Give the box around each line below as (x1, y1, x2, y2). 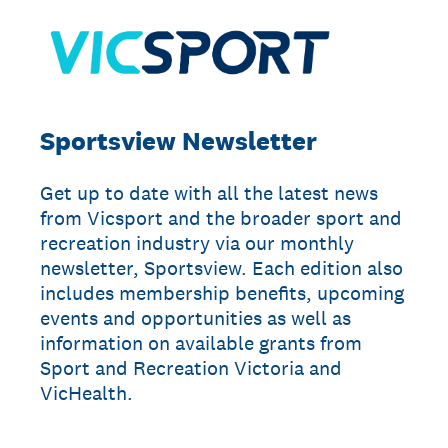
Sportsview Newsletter (40, 124, 317, 157)
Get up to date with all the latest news (40, 180, 378, 206)
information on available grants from (40, 330, 362, 356)
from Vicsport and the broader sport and (40, 205, 402, 231)
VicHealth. (40, 380, 133, 406)
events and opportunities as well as (40, 305, 351, 331)
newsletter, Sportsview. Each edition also (40, 255, 403, 281)
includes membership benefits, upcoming (40, 280, 404, 306)
